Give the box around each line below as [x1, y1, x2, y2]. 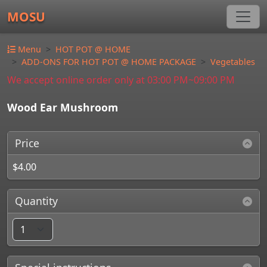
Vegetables [210, 56, 255, 67]
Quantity [15, 194, 58, 209]
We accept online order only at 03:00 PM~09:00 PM [7, 73, 235, 86]
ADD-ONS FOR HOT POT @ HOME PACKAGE [21, 56, 196, 67]
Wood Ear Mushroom [7, 100, 118, 114]
